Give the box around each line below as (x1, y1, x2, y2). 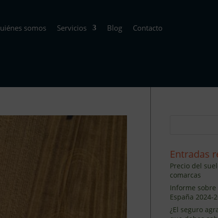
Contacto (132, 23, 163, 33)
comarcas (169, 170, 201, 180)
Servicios (56, 23, 87, 33)
